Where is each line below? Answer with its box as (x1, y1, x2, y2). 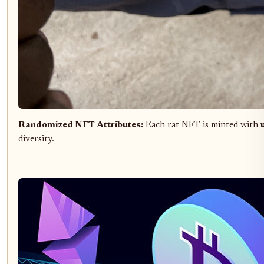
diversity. (18, 134, 54, 144)
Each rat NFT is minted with (143, 120, 260, 130)
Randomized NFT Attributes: (18, 120, 143, 130)
